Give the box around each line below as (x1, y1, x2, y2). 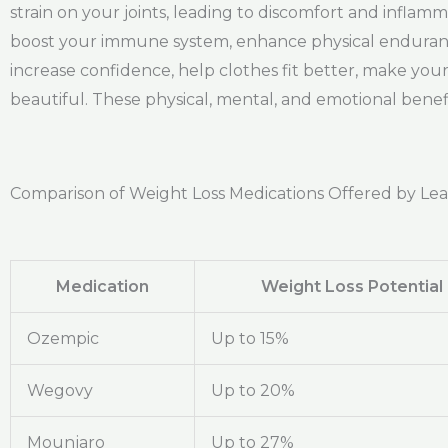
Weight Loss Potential (261, 276, 443, 296)
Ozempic (27, 328, 99, 348)
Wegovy (27, 380, 93, 400)
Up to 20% (211, 380, 295, 400)
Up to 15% (211, 328, 289, 348)
